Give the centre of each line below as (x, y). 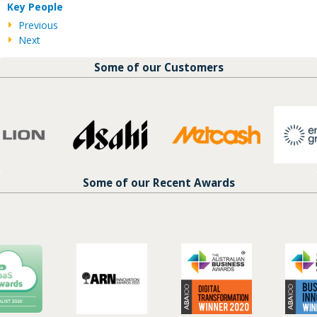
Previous (38, 25)
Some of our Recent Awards (158, 183)
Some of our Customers (158, 67)
